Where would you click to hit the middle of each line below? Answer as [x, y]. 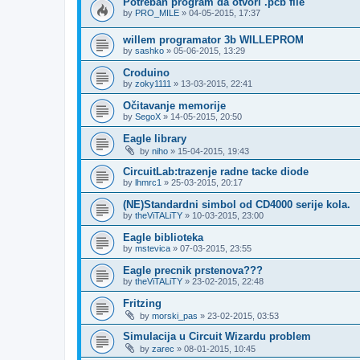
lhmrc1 [148, 182]
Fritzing [142, 303]
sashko [149, 50]
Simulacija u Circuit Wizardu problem [217, 336]
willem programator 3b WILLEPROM [213, 39]
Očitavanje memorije [174, 105]
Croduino [146, 72]
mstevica [153, 248]
